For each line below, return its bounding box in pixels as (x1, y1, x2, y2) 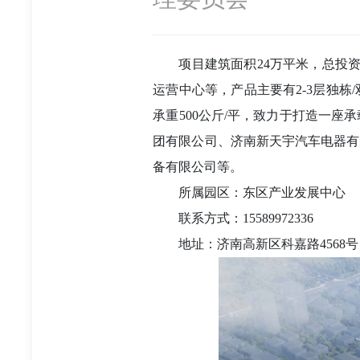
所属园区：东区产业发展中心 (178, 186, 346, 199)
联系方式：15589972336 (178, 211, 314, 225)
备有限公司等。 (153, 160, 243, 174)
